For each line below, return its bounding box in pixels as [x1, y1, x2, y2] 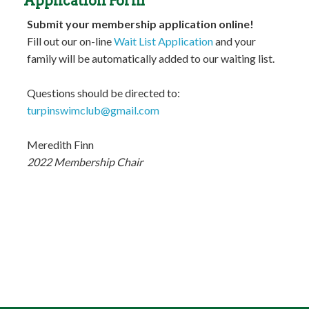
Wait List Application [113, 34, 213, 48]
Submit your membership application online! [26, 17, 254, 30]
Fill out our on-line [26, 34, 114, 48]
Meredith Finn [26, 138, 94, 151]
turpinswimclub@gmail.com [26, 103, 159, 117]
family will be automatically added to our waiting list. [26, 52, 275, 65]
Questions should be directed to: [26, 86, 180, 99]
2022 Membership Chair [26, 155, 143, 168]
